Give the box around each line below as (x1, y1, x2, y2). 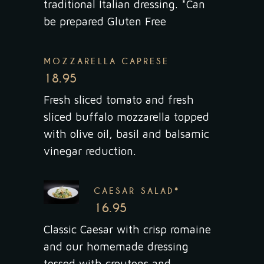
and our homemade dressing (44, 240, 189, 253)
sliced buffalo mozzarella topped (44, 110, 209, 124)
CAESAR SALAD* (94, 186, 180, 197)
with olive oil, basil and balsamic (44, 127, 209, 141)
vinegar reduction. (44, 144, 136, 158)
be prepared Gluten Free (44, 15, 166, 28)
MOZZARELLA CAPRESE (44, 56, 170, 67)
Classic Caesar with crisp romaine (44, 223, 211, 236)
